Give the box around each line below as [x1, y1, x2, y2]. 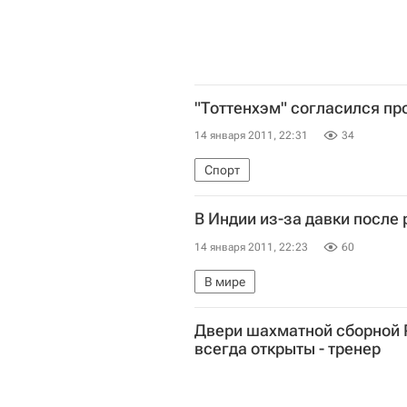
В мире [204, 273, 245, 289]
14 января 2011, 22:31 [194, 129, 308, 143]
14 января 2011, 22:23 [194, 240, 308, 253]
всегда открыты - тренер [194, 338, 381, 358]
